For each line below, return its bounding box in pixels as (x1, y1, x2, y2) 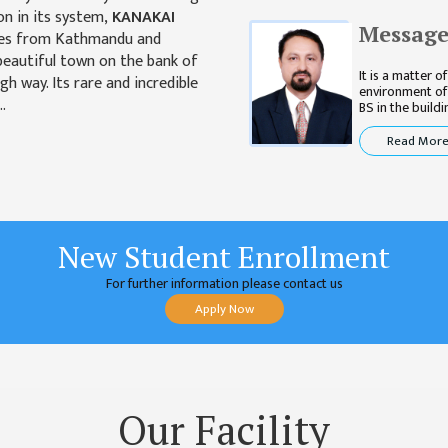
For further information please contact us (105, 272, 343, 295)
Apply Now (194, 298, 254, 320)
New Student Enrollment (58, 237, 390, 277)
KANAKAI (111, 4, 175, 31)
